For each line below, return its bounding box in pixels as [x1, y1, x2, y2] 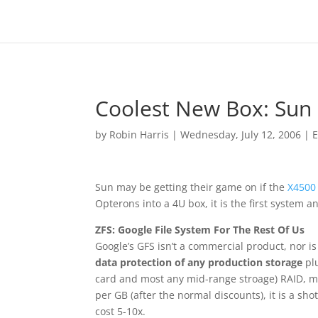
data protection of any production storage [95, 256, 303, 269]
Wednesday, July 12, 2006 [180, 128, 302, 141]
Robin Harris [109, 128, 170, 141]
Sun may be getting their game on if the [95, 180, 288, 194]
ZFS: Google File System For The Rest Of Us [95, 223, 305, 236]
